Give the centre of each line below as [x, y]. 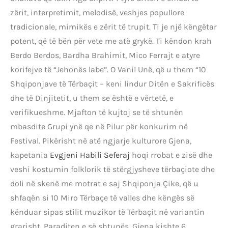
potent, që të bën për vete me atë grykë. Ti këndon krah [111, 41]
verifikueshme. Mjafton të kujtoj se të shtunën [97, 112]
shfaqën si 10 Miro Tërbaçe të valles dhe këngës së [102, 197]
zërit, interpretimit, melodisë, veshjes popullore [97, 12]
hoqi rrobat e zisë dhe [171, 155]
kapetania [30, 155]
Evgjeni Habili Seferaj [90, 155]
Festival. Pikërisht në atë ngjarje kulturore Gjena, [101, 140]
